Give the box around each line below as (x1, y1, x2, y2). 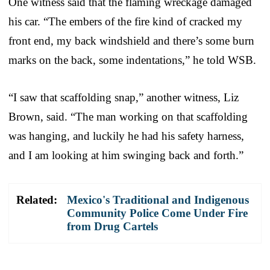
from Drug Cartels (67, 220, 158, 233)
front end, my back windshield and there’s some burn (8, 34, 254, 48)
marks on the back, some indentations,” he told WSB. (8, 54, 256, 67)
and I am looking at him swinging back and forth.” (8, 149, 243, 162)
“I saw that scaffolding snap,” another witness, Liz (8, 91, 239, 104)
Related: (16, 193, 57, 207)
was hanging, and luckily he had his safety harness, (8, 130, 244, 143)
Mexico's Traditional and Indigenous (67, 193, 249, 207)
